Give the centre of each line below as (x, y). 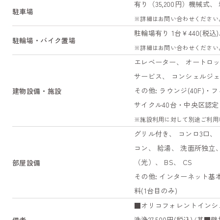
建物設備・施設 (37, 91)
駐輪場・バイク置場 (44, 41)
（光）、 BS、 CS (163, 162)
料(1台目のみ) (156, 191)
